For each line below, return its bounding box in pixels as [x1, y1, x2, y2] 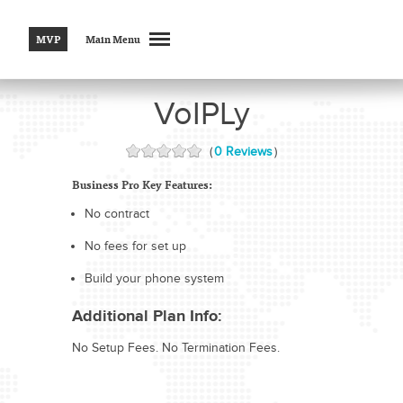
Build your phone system [84, 271, 224, 286]
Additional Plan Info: [72, 307, 222, 327]
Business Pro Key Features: [72, 176, 212, 193]
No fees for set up [84, 238, 186, 254]
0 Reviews [213, 144, 273, 159]
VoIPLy [153, 94, 250, 133]
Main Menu [85, 31, 140, 47]
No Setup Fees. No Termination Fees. [72, 340, 280, 355]
